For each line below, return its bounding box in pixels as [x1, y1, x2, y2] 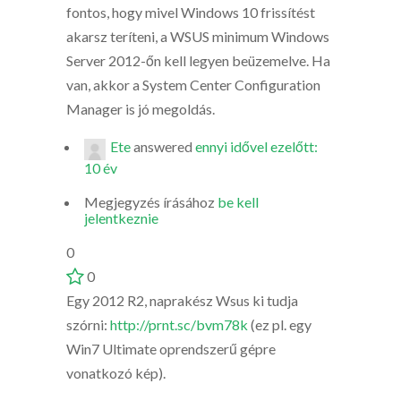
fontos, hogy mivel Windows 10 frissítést [66, 4, 315, 21]
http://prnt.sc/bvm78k [110, 316, 248, 333]
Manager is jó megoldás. [66, 100, 215, 117]
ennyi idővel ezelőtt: [195, 138, 318, 155]
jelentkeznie [84, 209, 158, 226]
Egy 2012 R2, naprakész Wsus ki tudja [66, 292, 298, 309]
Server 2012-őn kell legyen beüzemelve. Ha [66, 52, 330, 69]
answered [131, 138, 195, 155]
